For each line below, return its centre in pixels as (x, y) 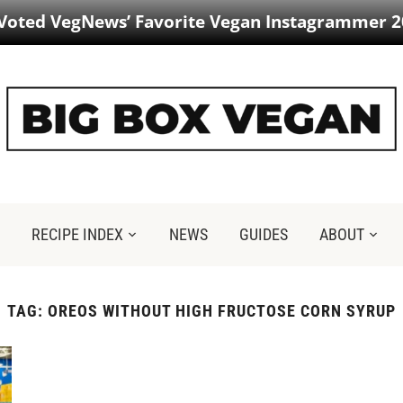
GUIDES (263, 234)
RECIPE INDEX (77, 234)
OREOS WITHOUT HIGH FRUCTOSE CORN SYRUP (222, 311)
